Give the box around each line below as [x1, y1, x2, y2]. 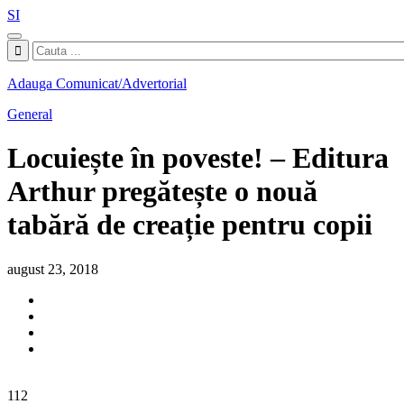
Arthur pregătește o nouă [7, 175, 317, 208]
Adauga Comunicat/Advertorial [7, 76, 187, 91]
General [7, 106, 52, 122]
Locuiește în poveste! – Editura [7, 142, 389, 175]
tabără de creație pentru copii [7, 208, 372, 242]
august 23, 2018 [7, 261, 98, 277]
